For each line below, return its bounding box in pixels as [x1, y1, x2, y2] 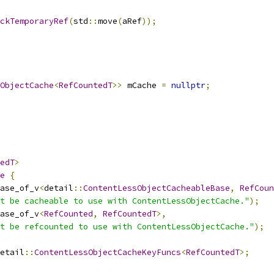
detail [44, 183, 73, 193]
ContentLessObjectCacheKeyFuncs [34, 247, 181, 257]
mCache [122, 80, 161, 91]
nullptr [171, 80, 206, 91]
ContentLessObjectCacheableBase [83, 183, 230, 193]
